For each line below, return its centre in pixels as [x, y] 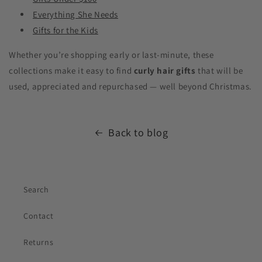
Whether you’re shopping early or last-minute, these [111, 55]
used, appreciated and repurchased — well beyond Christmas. [130, 86]
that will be [219, 70]
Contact [39, 216]
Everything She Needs [75, 14]
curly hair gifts [165, 70]
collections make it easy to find [71, 70]
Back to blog [138, 132]
